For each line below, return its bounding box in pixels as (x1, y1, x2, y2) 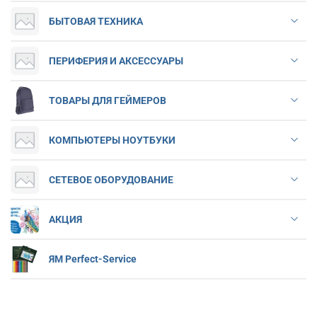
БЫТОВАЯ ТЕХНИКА (49, 15, 143, 27)
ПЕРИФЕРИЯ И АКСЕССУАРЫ (49, 54, 183, 67)
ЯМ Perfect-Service (49, 253, 137, 265)
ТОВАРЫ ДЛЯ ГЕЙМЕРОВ (49, 94, 166, 106)
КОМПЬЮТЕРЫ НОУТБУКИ (49, 134, 175, 146)
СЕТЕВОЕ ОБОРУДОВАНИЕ (49, 173, 173, 185)
